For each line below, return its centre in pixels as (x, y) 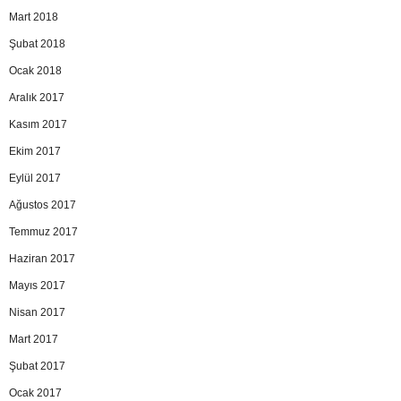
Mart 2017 (34, 340)
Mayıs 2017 (37, 286)
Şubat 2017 (37, 367)
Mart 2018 (34, 17)
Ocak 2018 (35, 71)
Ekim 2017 (35, 152)
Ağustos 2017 (43, 205)
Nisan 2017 (37, 313)
